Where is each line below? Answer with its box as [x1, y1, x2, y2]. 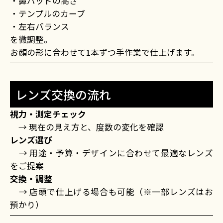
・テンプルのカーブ [10, 7, 85, 19]
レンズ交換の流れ [15, 86, 111, 104]
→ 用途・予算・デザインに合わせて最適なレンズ [10, 147, 213, 159]
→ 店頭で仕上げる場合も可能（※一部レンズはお [10, 186, 213, 198]
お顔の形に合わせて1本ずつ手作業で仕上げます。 [10, 46, 200, 58]
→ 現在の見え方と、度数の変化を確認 [10, 121, 164, 133]
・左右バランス [10, 20, 69, 32]
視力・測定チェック [10, 108, 86, 120]
